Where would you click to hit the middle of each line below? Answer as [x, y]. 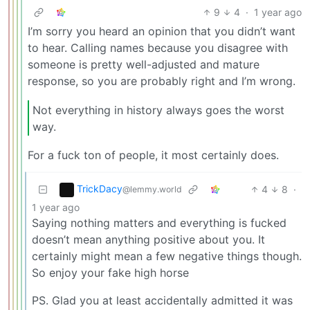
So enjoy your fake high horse [110, 273]
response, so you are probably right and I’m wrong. [162, 81]
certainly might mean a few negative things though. [167, 256]
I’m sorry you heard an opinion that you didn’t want [162, 31]
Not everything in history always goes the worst [158, 110]
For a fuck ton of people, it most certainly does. [153, 155]
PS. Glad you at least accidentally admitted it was [162, 301]
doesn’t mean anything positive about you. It [148, 240]
